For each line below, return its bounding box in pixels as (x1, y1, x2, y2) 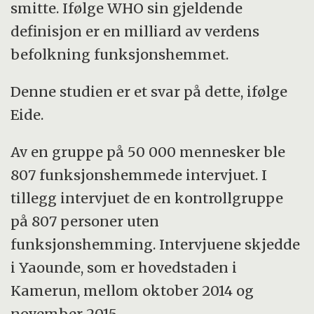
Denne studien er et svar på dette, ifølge (11, 82, 288, 100)
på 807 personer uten (11, 212, 160, 230)
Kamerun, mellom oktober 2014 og (11, 281, 254, 299)
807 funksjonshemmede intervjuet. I (11, 165, 268, 184)
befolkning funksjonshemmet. (11, 45, 229, 63)
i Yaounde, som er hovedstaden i (11, 258, 238, 276)
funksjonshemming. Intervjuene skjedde (11, 235, 301, 253)
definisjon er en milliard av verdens (11, 22, 260, 40)
